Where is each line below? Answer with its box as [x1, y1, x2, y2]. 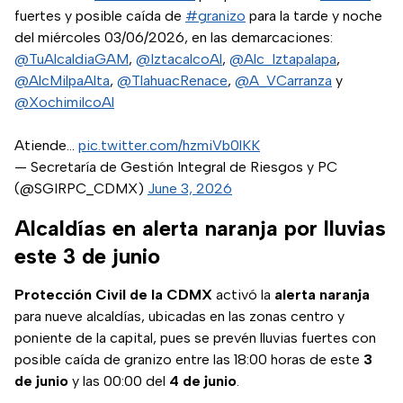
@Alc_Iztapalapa [229, 50, 336, 68]
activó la [212, 286, 274, 304]
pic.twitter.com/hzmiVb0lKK [78, 137, 260, 155]
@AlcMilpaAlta [14, 72, 110, 90]
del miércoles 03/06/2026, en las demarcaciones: [14, 29, 333, 47]
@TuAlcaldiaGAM [14, 50, 129, 68]
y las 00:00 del [68, 372, 169, 390]
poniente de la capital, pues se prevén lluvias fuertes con [14, 329, 376, 347]
